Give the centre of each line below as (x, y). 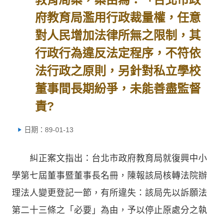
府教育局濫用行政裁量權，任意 (118, 18)
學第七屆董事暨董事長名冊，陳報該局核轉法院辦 (110, 175)
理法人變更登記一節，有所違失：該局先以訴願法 (110, 193)
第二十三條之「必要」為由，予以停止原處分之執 (110, 210)
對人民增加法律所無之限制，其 (118, 35)
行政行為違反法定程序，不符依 (118, 53)
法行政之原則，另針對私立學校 (118, 71)
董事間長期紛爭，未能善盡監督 (118, 89)
